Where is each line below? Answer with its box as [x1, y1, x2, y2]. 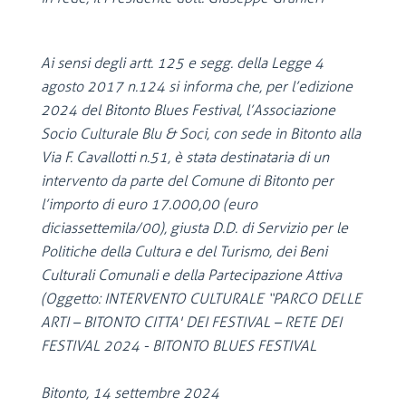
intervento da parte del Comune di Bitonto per [41, 172, 333, 189]
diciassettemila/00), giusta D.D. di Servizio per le [41, 219, 348, 237]
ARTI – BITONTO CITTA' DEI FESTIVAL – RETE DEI [41, 314, 342, 331]
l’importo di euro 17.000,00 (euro [41, 196, 257, 213]
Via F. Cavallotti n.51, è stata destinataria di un [41, 149, 329, 166]
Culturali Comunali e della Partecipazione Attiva [41, 266, 342, 284]
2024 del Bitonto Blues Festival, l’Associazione [41, 101, 335, 119]
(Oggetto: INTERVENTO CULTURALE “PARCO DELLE [41, 290, 362, 307]
